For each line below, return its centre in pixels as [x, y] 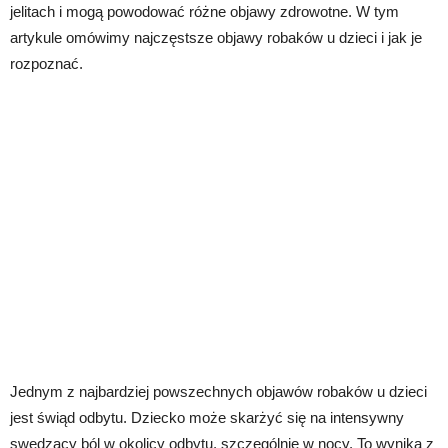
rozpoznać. [46, 64]
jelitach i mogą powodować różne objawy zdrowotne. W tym [204, 12]
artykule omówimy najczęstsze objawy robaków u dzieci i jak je [216, 38]
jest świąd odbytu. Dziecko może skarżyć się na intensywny [207, 418]
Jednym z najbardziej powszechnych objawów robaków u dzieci [218, 392]
